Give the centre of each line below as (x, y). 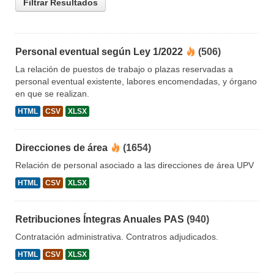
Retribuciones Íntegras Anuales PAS (100, 220)
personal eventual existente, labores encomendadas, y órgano (136, 82)
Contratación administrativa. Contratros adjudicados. (117, 237)
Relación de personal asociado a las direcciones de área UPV (135, 165)
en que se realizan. (52, 94)
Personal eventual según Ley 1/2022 (99, 52)
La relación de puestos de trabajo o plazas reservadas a (124, 69)
